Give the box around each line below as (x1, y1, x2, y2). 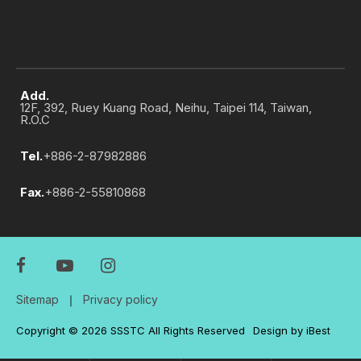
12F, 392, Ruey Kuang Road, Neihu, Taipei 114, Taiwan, (20, 99, 312, 115)
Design (253, 323, 288, 337)
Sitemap (16, 292, 59, 306)
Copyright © (16, 323, 78, 337)
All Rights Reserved (148, 323, 245, 337)
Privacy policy (83, 292, 158, 306)
